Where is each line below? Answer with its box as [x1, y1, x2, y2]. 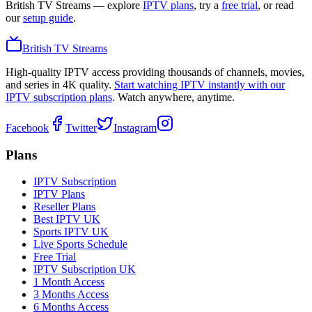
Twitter [65, 121, 97, 134]
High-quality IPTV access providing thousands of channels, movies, [6, 65, 304, 78]
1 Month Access [33, 276, 104, 288]
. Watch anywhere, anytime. [112, 91, 235, 103]
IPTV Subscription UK [33, 263, 136, 276]
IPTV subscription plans [6, 91, 112, 103]
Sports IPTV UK [33, 226, 109, 238]
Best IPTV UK [33, 213, 100, 226]
